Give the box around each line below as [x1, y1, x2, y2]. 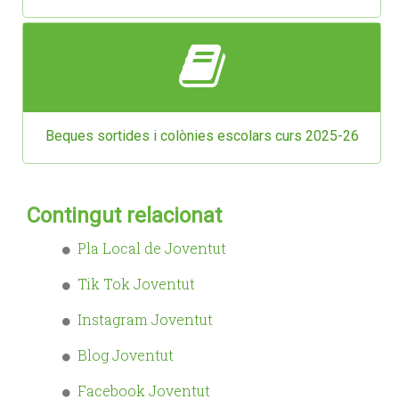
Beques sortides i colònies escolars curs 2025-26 [45, 126, 359, 144]
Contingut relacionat [27, 203, 222, 229]
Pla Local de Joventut [77, 239, 226, 258]
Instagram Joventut [77, 310, 213, 330]
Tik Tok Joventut [77, 274, 195, 294]
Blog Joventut [77, 346, 174, 365]
